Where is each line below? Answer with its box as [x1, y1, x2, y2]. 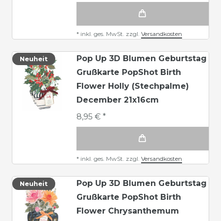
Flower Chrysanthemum [76, 206, 179, 216]
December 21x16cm [76, 95, 159, 105]
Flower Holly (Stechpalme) [76, 81, 189, 91]
